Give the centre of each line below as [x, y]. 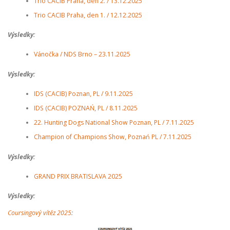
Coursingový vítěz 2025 [40, 213]
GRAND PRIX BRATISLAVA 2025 [78, 176]
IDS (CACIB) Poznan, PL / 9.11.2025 [83, 94]
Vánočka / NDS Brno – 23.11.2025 [82, 54]
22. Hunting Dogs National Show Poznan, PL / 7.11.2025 [114, 123]
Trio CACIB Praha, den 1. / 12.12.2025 [88, 15]
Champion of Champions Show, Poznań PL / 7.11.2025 [112, 137]
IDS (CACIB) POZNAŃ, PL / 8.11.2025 [85, 108]
